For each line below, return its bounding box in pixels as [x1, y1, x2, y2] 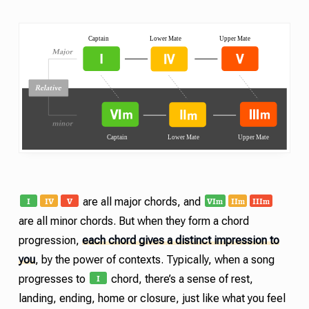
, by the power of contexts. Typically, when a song [34, 255, 275, 264]
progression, [18, 235, 82, 245]
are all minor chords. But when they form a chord [18, 216, 249, 226]
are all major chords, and [79, 197, 203, 206]
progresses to [18, 274, 88, 283]
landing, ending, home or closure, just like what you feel [18, 293, 286, 303]
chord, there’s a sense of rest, [108, 274, 254, 283]
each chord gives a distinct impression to [81, 235, 279, 245]
